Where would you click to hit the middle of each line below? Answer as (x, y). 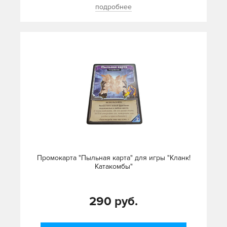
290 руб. (113, 202)
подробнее (113, 7)
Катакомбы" (113, 167)
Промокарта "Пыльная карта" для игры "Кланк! (113, 158)
